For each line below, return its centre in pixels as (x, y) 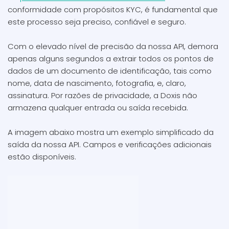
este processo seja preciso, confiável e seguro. (97, 22)
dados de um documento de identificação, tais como (110, 71)
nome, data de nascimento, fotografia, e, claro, (97, 83)
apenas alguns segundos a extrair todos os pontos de (111, 59)
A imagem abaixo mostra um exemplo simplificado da (111, 132)
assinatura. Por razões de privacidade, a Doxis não (102, 95)
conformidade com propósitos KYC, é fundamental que (113, 9)
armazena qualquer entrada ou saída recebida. (98, 108)
